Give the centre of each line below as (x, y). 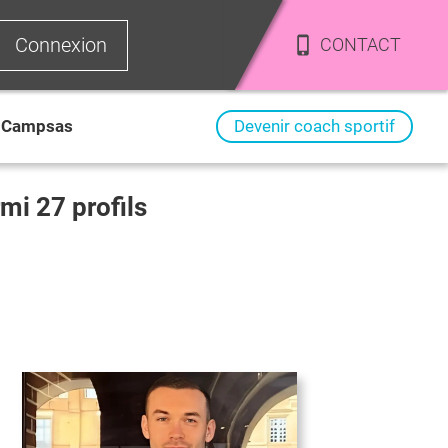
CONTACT (360, 44)
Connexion (61, 44)
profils (106, 207)
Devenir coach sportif (314, 126)
